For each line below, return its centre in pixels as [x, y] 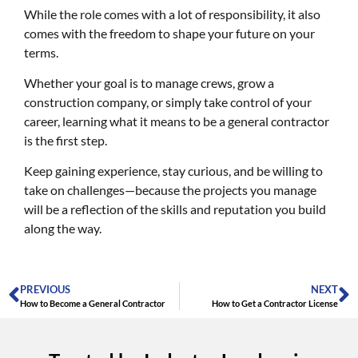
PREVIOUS [45, 289]
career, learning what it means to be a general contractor [177, 121]
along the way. [63, 229]
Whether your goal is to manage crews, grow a [149, 83]
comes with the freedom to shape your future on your [169, 33]
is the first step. [67, 140]
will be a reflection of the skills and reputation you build [175, 209]
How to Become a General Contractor [93, 303]
